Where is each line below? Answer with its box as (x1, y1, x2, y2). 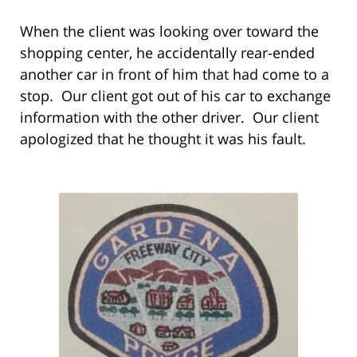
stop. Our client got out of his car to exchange (20, 85, 331, 105)
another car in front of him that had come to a (20, 64, 329, 84)
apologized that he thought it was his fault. (20, 128, 306, 148)
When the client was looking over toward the (20, 21, 319, 41)
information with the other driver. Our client (20, 107, 319, 127)
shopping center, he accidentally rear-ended (20, 42, 315, 62)
